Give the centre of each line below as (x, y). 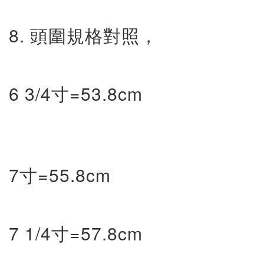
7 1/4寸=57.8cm (76, 233)
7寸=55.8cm (60, 175)
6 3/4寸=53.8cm (76, 93)
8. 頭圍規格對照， (83, 35)
